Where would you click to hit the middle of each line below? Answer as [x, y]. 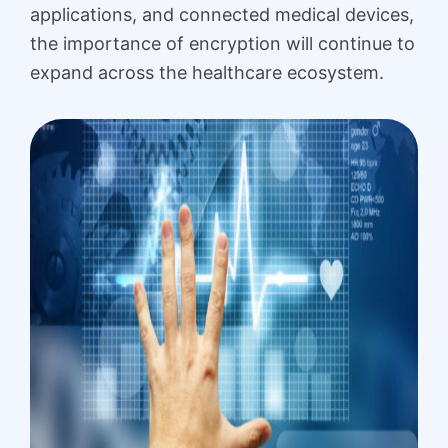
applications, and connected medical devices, [222, 15]
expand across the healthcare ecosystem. [207, 73]
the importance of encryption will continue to [222, 44]
